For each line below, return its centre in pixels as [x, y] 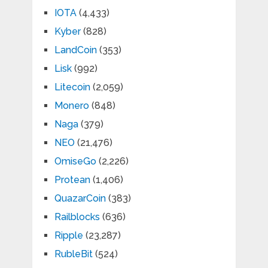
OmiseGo [75, 161]
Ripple [68, 235]
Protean [72, 179]
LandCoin [75, 50]
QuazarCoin [80, 198]
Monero [71, 105]
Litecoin [72, 87]
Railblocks [77, 217]
